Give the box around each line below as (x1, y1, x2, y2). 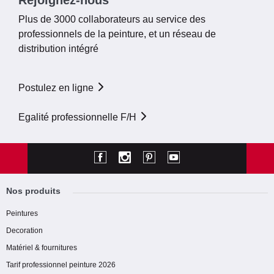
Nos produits (6, 185, 61, 196)
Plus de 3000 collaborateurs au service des (18, 13, 206, 24)
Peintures (6, 209, 38, 218)
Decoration (6, 226, 43, 235)
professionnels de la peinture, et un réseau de (18, 28, 216, 39)
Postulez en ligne (18, 82, 96, 93)
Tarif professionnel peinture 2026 (6, 260, 116, 269)
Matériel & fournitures (6, 243, 77, 252)
